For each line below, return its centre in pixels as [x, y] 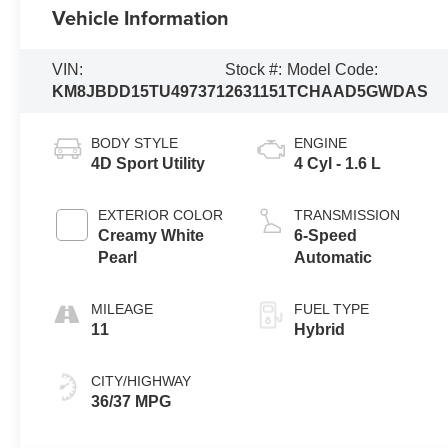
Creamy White [151, 236]
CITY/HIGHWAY [141, 381]
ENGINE [321, 143]
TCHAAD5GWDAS [358, 92]
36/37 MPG [131, 402]
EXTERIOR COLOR [161, 215]
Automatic [333, 258]
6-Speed [326, 236]
